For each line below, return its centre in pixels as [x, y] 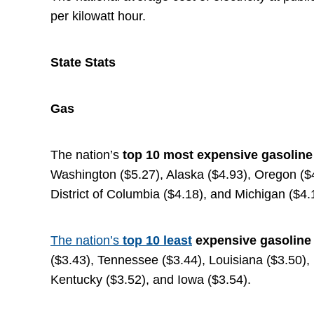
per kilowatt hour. [98, 16]
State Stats [83, 62]
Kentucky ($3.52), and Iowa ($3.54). [151, 280]
